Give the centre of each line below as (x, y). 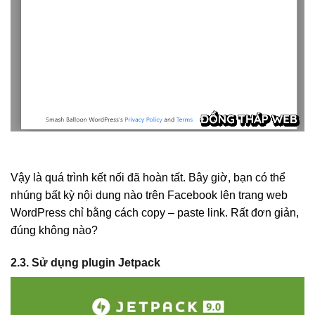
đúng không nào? (54, 230)
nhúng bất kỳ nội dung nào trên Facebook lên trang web (149, 195)
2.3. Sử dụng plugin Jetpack (85, 262)
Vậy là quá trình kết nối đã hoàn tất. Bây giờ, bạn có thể (148, 177)
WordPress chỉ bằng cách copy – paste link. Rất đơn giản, (155, 212)
